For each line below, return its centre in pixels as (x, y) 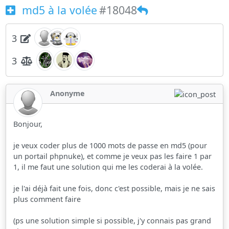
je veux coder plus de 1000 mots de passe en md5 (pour (110, 145)
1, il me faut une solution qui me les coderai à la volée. (108, 167)
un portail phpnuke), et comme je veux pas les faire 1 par (113, 156)
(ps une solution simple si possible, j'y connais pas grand (112, 220)
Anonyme (68, 94)
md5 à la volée (58, 10)
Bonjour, (28, 124)
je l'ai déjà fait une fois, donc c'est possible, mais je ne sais (114, 188)
